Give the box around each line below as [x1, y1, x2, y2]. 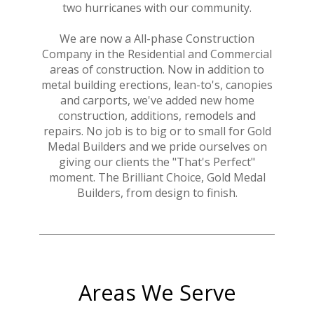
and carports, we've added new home [60, 92, 254, 108]
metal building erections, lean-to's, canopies [41, 76, 273, 93]
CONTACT [125, 74, 189, 90]
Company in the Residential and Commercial [42, 46, 272, 62]
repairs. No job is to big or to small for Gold [43, 123, 271, 139]
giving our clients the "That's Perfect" [59, 153, 255, 170]
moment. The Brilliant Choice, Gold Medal [48, 169, 266, 185]
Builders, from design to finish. [76, 184, 238, 200]
